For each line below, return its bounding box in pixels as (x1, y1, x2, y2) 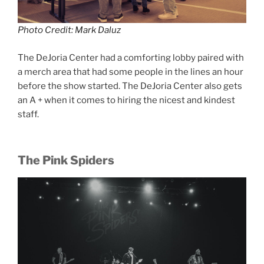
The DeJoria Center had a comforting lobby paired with (18, 52, 244, 63)
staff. (18, 108, 41, 120)
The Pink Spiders (18, 153, 114, 168)
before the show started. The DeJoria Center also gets (18, 80, 242, 91)
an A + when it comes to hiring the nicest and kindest (18, 94, 235, 105)
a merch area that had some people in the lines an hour (18, 66, 243, 77)
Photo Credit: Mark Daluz (18, 25, 121, 36)
